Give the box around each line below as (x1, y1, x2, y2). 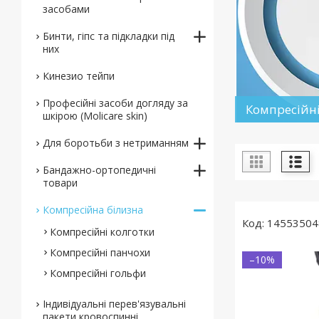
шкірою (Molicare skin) (43, 109, 147, 122)
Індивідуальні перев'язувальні (43, 297, 186, 310)
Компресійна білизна (43, 203, 143, 216)
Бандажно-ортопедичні (43, 163, 156, 177)
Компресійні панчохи (50, 246, 150, 259)
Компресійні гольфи (50, 266, 146, 280)
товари (43, 176, 78, 189)
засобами (43, 2, 90, 16)
